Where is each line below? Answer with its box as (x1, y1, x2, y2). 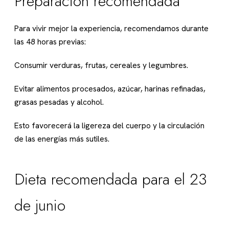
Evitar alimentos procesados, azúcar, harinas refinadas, (14, 83, 205, 95)
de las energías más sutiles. (14, 133, 109, 145)
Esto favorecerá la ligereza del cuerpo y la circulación (14, 120, 204, 131)
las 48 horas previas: (14, 36, 86, 48)
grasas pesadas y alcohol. (14, 97, 104, 108)
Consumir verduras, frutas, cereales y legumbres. (14, 60, 188, 71)
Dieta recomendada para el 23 (14, 168, 207, 191)
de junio (14, 194, 65, 217)
